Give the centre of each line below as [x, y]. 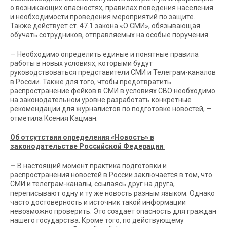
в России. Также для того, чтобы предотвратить [91, 82]
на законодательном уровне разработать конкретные [101, 100]
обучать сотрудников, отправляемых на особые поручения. [110, 35]
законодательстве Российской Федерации [87, 146]
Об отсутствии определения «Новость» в [82, 137]
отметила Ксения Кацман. [54, 118]
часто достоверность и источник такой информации [98, 202]
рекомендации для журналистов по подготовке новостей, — [111, 109]
